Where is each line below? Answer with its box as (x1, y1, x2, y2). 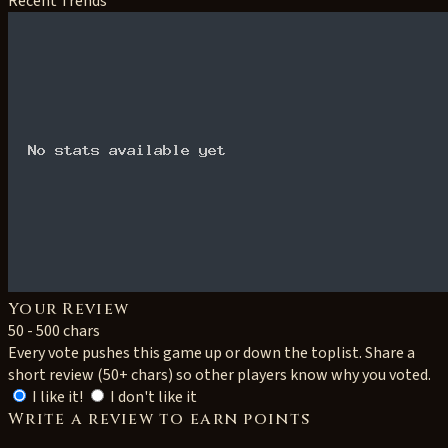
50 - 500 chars (8, 320, 100, 342)
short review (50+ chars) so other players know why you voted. (8, 364, 431, 386)
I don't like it (110, 386, 197, 408)
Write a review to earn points (8, 408, 311, 430)
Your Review (8, 298, 130, 320)
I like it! (32, 386, 83, 408)
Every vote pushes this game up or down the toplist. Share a (8, 342, 415, 364)
